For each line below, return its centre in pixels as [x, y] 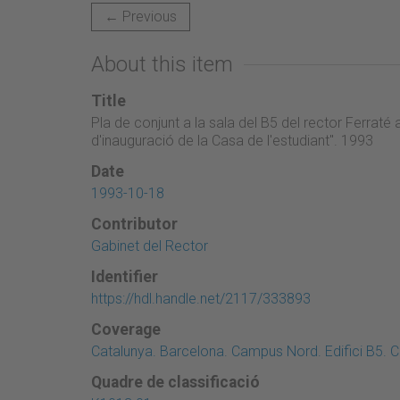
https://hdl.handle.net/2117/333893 [201, 298]
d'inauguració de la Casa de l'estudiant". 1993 [232, 140]
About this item [162, 64]
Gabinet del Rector [150, 246]
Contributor [134, 224]
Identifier [125, 276]
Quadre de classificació [175, 382]
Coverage [126, 329]
